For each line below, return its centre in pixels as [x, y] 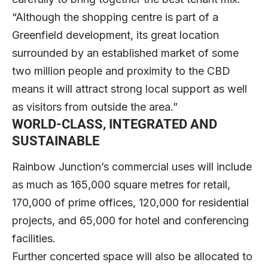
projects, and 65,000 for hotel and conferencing [130, 221]
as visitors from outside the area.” [95, 107]
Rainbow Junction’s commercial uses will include [132, 167]
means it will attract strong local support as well [130, 89]
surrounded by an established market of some [125, 53]
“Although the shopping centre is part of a [115, 17]
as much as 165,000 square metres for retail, [121, 185]
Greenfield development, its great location [115, 35]
